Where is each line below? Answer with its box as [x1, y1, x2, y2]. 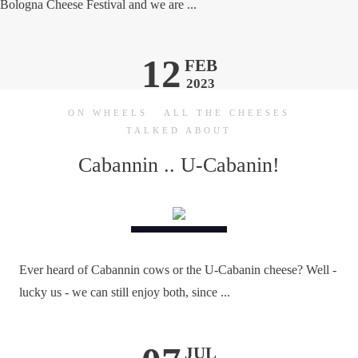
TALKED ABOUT [126, 125, 232, 135]
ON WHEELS [68, 108, 148, 117]
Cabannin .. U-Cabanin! [78, 153, 280, 177]
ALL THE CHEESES [164, 108, 290, 117]
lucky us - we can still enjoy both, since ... [19, 285, 230, 299]
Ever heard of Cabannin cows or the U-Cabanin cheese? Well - [19, 263, 336, 276]
